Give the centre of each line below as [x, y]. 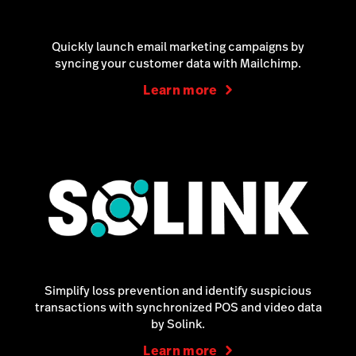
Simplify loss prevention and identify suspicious [178, 291]
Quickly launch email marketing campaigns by [178, 46]
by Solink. [178, 324]
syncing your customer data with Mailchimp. [178, 63]
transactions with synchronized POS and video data [178, 308]
